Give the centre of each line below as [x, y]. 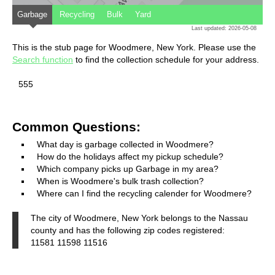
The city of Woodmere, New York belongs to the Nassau [139, 218]
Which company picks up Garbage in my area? [128, 168]
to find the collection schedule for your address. [166, 59]
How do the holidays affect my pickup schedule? [130, 156]
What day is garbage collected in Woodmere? [125, 144]
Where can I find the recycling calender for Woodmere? [144, 193]
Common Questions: [76, 126]
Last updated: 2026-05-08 [224, 28]
